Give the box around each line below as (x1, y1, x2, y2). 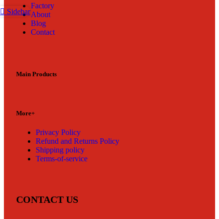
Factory (31, 1, 54, 10)
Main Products (16, 70, 57, 78)
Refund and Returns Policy (36, 137, 119, 146)
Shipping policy (36, 146, 85, 154)
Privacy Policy (36, 128, 81, 137)
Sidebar (7, 7, 30, 16)
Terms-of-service (36, 154, 88, 163)
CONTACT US (16, 194, 78, 205)
